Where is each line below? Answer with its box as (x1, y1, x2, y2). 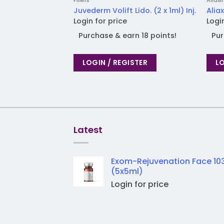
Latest (73, 123, 102, 136)
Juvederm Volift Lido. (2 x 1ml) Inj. (73, 5, 196, 16)
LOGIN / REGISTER (82, 57, 148, 67)
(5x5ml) (111, 165, 143, 177)
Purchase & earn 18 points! (78, 30, 176, 40)
